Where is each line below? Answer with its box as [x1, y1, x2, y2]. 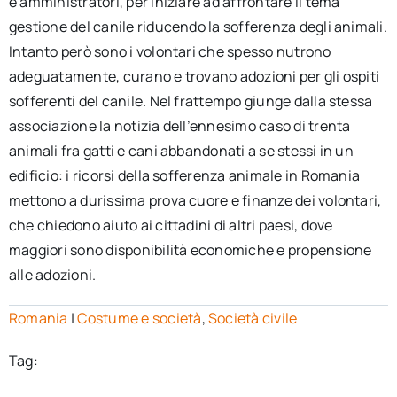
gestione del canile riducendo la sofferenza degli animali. [8, 17, 387, 36]
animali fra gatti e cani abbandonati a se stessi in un [8, 141, 354, 160]
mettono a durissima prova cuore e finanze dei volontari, [8, 191, 382, 210]
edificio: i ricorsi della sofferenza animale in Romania [8, 166, 361, 185]
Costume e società [77, 308, 202, 328]
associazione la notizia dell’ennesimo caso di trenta [8, 116, 351, 136]
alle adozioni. [8, 265, 97, 284]
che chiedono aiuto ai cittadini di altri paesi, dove [8, 215, 333, 235]
